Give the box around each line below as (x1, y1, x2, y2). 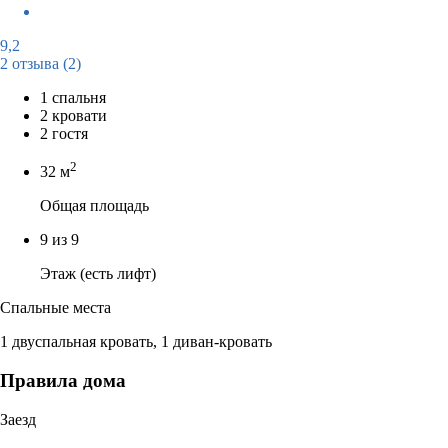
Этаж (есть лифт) (40, 265, 156, 283)
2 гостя (40, 124, 88, 142)
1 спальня (40, 88, 106, 106)
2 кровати (40, 106, 107, 124)
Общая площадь (40, 197, 149, 215)
